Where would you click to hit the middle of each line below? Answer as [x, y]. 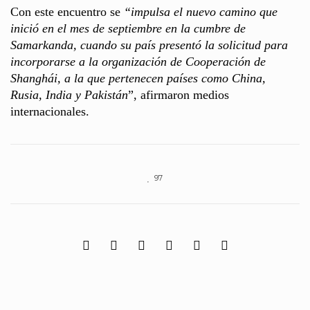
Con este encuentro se [67, 12]
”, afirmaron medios [179, 95]
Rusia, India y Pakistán [69, 95]
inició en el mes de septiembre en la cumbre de [128, 29]
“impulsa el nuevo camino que [201, 12]
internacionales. [50, 112]
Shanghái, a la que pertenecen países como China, [138, 79]
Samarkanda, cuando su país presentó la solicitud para [149, 45]
